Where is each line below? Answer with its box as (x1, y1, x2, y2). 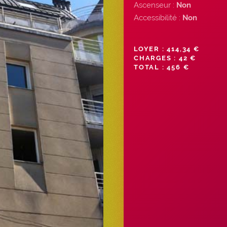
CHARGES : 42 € (134, 54, 197, 62)
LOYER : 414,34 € (134, 45, 200, 53)
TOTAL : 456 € (134, 63, 190, 71)
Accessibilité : (134, 13, 182, 22)
